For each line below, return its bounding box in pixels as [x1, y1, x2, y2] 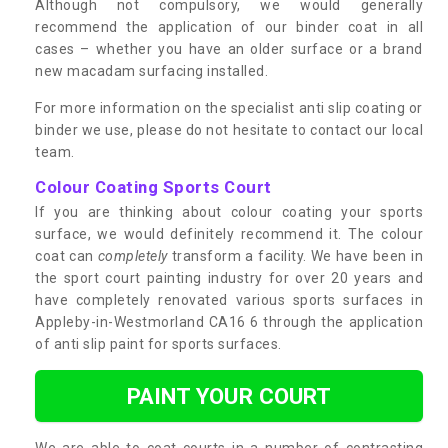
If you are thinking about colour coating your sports [35, 203, 423, 220]
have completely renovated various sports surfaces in [35, 291, 423, 308]
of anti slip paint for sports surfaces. [35, 335, 282, 352]
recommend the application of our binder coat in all [35, 18, 423, 35]
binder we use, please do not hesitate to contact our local [35, 121, 423, 138]
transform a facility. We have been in [167, 247, 424, 264]
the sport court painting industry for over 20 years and [35, 269, 423, 286]
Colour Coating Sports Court [35, 176, 272, 197]
